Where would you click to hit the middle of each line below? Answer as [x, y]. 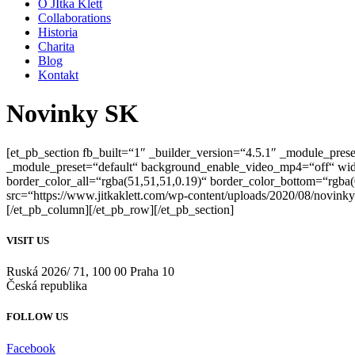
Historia [58, 32]
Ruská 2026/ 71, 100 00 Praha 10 [90, 272]
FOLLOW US [37, 317]
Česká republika [47, 286]
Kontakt [58, 75]
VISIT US [28, 241]
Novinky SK [73, 114]
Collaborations [74, 18]
